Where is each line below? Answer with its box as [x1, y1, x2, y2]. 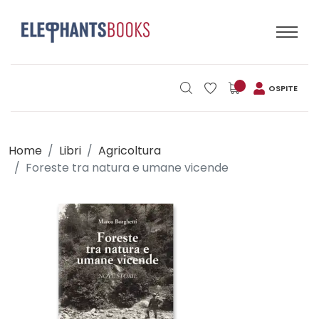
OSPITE [268, 82, 298, 94]
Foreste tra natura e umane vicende [26, 159, 229, 176]
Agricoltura [98, 142, 161, 159]
